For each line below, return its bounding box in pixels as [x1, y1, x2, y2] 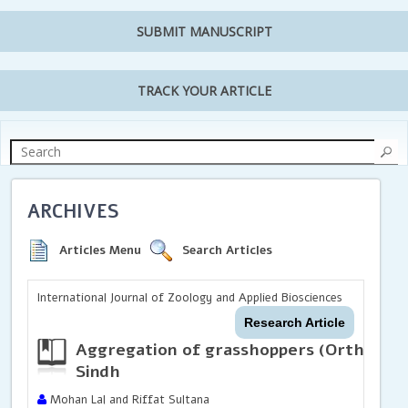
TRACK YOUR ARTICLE [137, 82, 271, 100]
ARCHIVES [27, 199, 120, 224]
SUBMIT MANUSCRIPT [136, 23, 272, 41]
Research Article [243, 314, 345, 330]
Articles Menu [59, 241, 142, 259]
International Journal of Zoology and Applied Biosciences [37, 289, 343, 306]
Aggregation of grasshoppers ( [76, 338, 326, 361]
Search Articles [182, 241, 273, 259]
